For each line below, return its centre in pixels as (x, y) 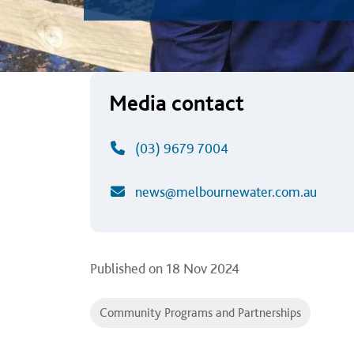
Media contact (177, 103)
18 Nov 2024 (203, 268)
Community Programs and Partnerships (200, 313)
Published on (126, 268)
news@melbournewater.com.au (226, 192)
